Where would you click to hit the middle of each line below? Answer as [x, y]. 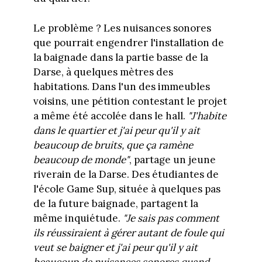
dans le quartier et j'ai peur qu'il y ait [116, 130]
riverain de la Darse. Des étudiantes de [126, 174]
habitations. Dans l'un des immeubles [121, 86]
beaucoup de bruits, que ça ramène [113, 145]
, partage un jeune [172, 159]
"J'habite [206, 116]
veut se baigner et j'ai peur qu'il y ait [115, 247]
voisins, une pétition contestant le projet [130, 101]
